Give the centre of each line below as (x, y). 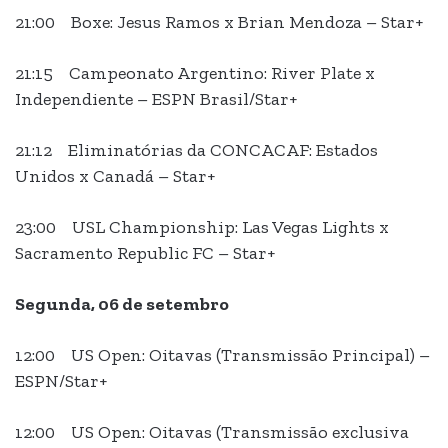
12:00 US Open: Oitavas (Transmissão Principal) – (222, 355)
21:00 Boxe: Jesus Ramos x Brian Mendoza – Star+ (219, 22)
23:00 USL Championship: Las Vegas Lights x (202, 227)
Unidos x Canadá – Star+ (115, 176)
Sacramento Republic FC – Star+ (145, 253)
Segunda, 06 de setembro (122, 304)
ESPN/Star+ (61, 381)
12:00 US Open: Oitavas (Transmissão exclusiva (212, 432)
